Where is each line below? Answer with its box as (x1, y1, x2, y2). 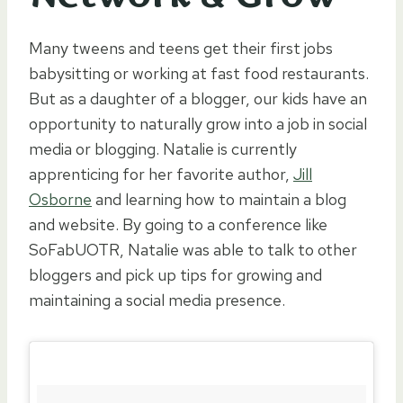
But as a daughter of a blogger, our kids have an (29, 87, 367, 109)
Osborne (29, 188, 92, 210)
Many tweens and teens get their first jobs (29, 37, 333, 58)
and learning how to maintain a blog (92, 188, 346, 210)
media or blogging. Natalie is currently (29, 138, 297, 159)
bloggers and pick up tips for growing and (29, 264, 322, 285)
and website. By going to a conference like (29, 213, 327, 235)
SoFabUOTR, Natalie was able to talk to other (29, 238, 357, 260)
